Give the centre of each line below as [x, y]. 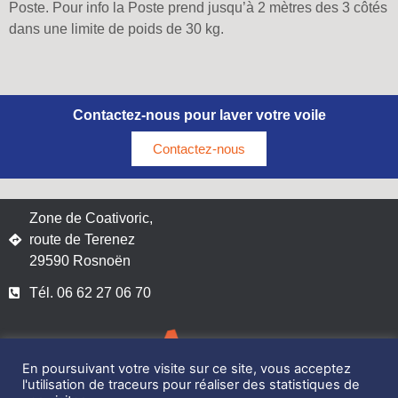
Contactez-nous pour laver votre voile [199, 115]
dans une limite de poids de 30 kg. [116, 29]
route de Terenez [82, 239]
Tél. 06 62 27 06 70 [90, 292]
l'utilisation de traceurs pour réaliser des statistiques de [191, 385]
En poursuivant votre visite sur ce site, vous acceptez [187, 369]
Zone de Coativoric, [91, 218]
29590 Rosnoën [80, 260]
